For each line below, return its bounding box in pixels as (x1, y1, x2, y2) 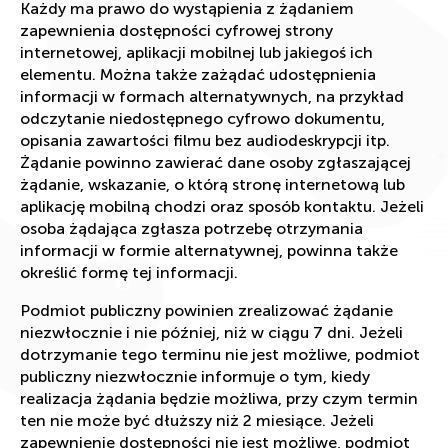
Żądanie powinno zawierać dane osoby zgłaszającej (20, 152, 411, 172)
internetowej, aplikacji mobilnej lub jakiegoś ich (20, 42, 373, 62)
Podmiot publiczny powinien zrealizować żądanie (20, 300, 393, 320)
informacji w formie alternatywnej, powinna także (20, 240, 398, 260)
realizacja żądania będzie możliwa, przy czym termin (20, 388, 418, 408)
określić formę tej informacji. (20, 262, 238, 282)
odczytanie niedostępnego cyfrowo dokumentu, (20, 108, 385, 128)
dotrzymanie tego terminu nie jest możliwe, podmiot (20, 344, 420, 364)
